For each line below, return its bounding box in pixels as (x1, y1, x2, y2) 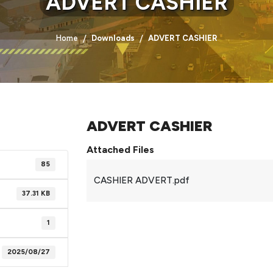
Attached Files (86, 144, 154, 156)
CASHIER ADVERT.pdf (93, 175, 190, 186)
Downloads (91, 33, 135, 43)
